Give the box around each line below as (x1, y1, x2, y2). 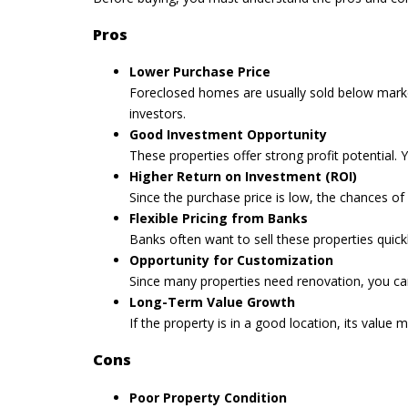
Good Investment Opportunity (129, 126, 327, 144)
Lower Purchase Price (129, 63, 270, 81)
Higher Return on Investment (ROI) (129, 168, 357, 186)
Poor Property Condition (129, 388, 287, 406)
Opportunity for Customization (129, 251, 333, 270)
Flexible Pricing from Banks (129, 209, 308, 228)
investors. (129, 105, 186, 123)
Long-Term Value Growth (129, 293, 295, 311)
